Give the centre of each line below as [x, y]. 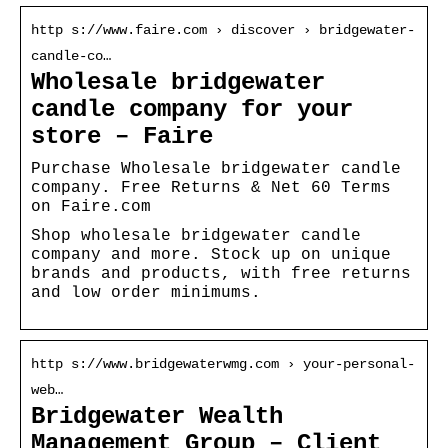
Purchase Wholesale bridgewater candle [216, 168]
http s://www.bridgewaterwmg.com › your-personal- [223, 363]
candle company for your [192, 109]
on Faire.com [91, 206]
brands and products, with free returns [221, 273]
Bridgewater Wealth [157, 416]
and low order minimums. [146, 292]
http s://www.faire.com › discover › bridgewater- [223, 29]
